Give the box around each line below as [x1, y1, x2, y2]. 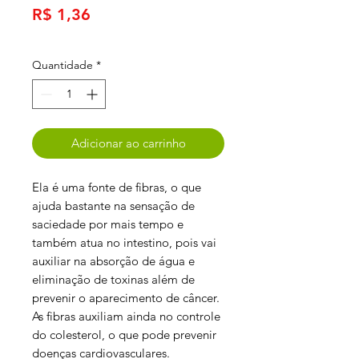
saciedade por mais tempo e [32, 216, 184, 232]
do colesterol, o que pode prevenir [32, 326, 216, 342]
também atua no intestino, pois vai [32, 234, 216, 250]
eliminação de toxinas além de [32, 271, 195, 287]
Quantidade [32, 57, 93, 72]
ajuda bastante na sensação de [32, 197, 195, 213]
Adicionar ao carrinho [71, 135, 186, 151]
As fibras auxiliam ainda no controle [32, 308, 220, 324]
